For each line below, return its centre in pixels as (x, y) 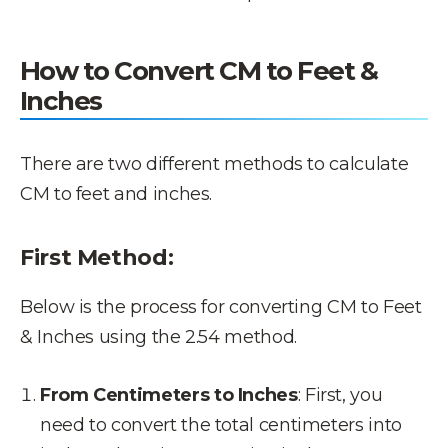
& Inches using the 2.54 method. (158, 337)
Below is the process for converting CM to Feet (221, 307)
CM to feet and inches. (116, 194)
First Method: (97, 257)
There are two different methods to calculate (214, 164)
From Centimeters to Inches (169, 395)
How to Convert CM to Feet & (199, 71)
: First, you (340, 395)
